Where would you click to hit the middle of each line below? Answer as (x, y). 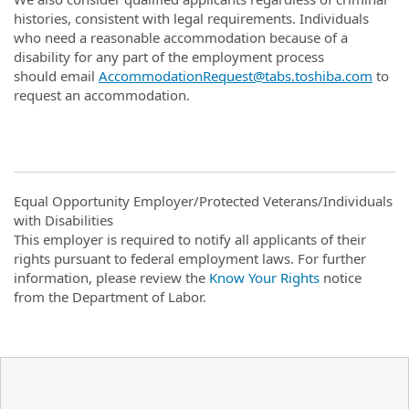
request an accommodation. (102, 94)
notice (341, 277)
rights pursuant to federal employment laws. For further (190, 258)
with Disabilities (63, 220)
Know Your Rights (264, 277)
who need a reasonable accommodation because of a (181, 37)
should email (56, 75)
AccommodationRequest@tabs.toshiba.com (236, 75)
